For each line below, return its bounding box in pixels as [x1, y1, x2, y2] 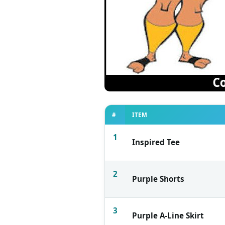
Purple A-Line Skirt [132, 210, 204, 220]
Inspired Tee [132, 137, 180, 147]
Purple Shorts [132, 173, 184, 184]
